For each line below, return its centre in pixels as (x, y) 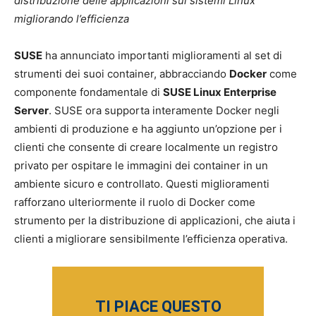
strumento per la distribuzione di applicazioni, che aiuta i (155, 220)
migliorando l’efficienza (72, 19)
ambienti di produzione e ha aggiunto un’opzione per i (148, 129)
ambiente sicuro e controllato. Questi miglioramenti (142, 184)
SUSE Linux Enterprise (220, 92)
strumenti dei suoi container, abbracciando (122, 74)
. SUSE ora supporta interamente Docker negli (164, 110)
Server (31, 110)
